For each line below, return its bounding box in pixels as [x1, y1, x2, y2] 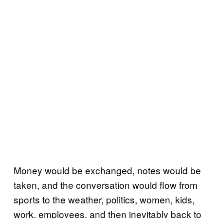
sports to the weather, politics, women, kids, [14, 193, 195, 206]
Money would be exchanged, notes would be [14, 163, 201, 177]
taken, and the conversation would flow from [14, 178, 198, 191]
